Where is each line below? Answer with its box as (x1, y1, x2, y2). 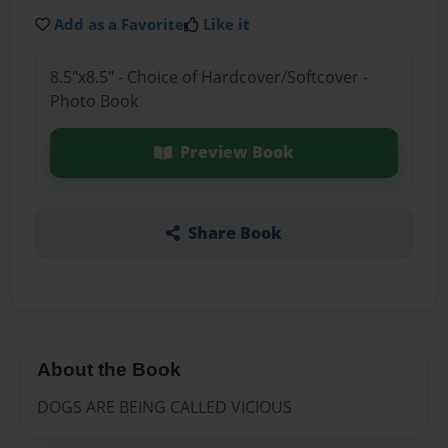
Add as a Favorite (54, 13, 185, 34)
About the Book (37, 358, 181, 380)
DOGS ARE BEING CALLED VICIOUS (37, 396, 292, 419)
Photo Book (49, 90, 138, 113)
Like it (203, 13, 251, 34)
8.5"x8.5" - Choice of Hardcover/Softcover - (49, 66, 368, 89)
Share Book (187, 221, 282, 244)
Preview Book (179, 141, 294, 164)
